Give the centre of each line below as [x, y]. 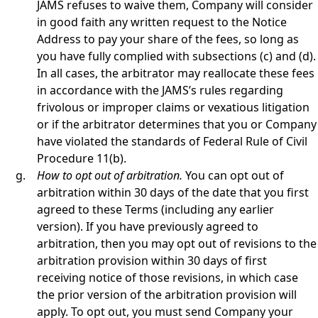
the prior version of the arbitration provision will [167, 295]
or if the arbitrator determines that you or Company [177, 124]
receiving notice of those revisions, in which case [168, 278]
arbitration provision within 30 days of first [152, 261]
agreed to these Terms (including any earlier [155, 209]
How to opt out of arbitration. [111, 175]
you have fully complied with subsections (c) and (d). [176, 56]
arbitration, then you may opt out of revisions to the [177, 243]
